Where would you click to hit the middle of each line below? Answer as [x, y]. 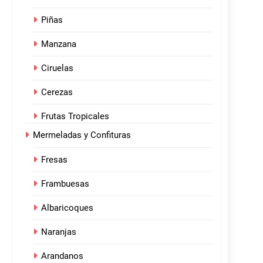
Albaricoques [67, 208]
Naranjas [59, 232]
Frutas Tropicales [75, 117]
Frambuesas [65, 184]
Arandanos [62, 256]
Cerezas [57, 92]
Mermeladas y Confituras [82, 135]
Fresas [54, 160]
